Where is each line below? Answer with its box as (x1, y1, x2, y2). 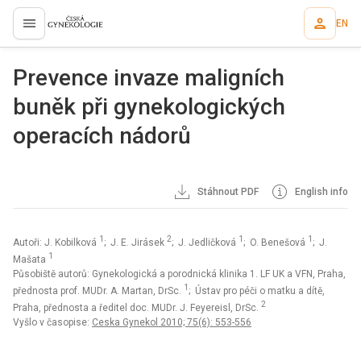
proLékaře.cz (45, 24, 86, 36)
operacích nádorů (13, 122, 191, 149)
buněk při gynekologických (13, 93, 285, 120)
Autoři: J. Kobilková (13, 237, 99, 248)
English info (293, 186, 348, 197)
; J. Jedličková (172, 237, 239, 248)
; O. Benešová (243, 237, 308, 248)
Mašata (13, 254, 48, 265)
